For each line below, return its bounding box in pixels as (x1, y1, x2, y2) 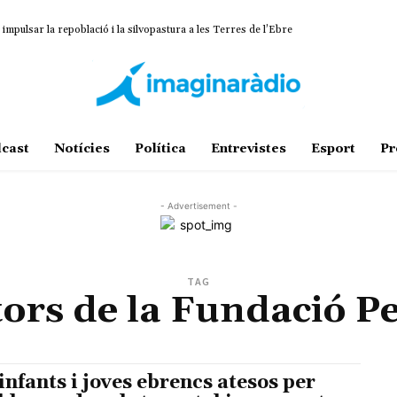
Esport (310, 141, 355, 158)
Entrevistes (210, 141, 286, 158)
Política (134, 141, 186, 158)
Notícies (53, 141, 110, 158)
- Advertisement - (160, 200, 237, 212)
